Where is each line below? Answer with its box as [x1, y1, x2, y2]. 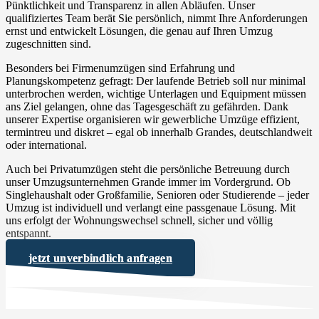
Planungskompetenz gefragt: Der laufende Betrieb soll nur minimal [6, 74, 305, 87]
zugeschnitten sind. [6, 37, 91, 50]
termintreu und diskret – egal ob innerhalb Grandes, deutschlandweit [6, 125, 312, 138]
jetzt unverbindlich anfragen [28, 251, 172, 264]
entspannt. [6, 226, 51, 239]
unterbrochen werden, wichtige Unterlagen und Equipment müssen [6, 87, 306, 100]
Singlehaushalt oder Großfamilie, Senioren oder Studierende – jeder [6, 188, 309, 201]
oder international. [6, 138, 87, 151]
